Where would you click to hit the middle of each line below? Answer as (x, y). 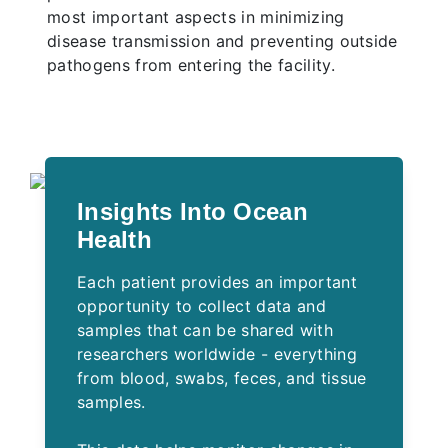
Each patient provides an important (217, 282)
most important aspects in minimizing (196, 17)
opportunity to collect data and (201, 306)
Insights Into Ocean (193, 212)
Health (114, 240)
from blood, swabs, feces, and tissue (222, 378)
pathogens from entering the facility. (191, 65)
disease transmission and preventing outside (222, 41)
